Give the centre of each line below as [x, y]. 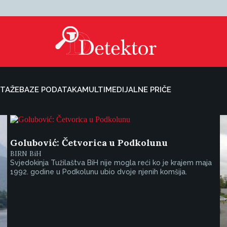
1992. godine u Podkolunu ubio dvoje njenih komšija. [99, 172]
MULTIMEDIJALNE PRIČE [127, 90]
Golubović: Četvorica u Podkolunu [89, 143]
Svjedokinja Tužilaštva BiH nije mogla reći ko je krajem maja [111, 163]
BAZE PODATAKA [51, 90]
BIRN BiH [26, 154]
